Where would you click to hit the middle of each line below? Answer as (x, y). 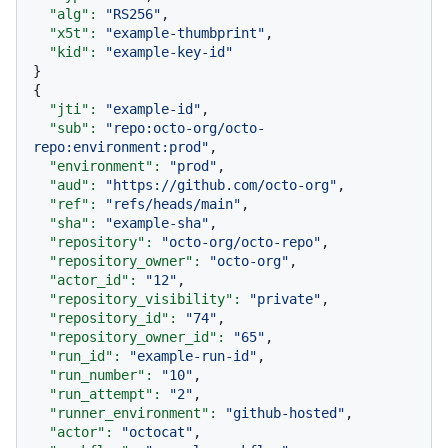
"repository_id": (113, 317)
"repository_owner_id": (137, 336)
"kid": (73, 51)
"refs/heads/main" (173, 203)
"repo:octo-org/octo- (185, 127)
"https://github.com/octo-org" (221, 184)
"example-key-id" (169, 51)
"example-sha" (157, 222)
